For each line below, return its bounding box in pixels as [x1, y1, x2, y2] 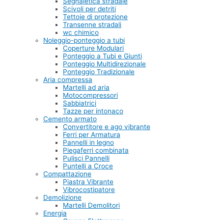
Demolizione [43, 193, 82, 202]
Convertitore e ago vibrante [63, 123, 150, 131]
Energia [43, 209, 67, 218]
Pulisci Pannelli [63, 154, 110, 163]
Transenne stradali [63, 21, 121, 29]
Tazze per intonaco [63, 107, 123, 115]
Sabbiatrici [63, 99, 96, 108]
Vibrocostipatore [63, 186, 115, 194]
